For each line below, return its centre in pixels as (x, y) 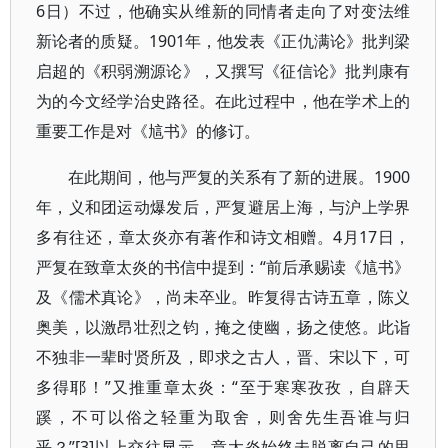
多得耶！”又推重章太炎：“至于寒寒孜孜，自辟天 (223, 387)
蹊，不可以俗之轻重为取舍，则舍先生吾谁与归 (223, 417)
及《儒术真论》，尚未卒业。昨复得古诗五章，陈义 (223, 297)
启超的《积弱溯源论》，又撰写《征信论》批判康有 (223, 71)
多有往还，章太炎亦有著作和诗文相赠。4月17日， (223, 237)
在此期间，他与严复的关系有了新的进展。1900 (239, 177)
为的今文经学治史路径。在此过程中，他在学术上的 (223, 101)
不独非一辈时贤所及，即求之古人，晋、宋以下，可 (223, 357)
